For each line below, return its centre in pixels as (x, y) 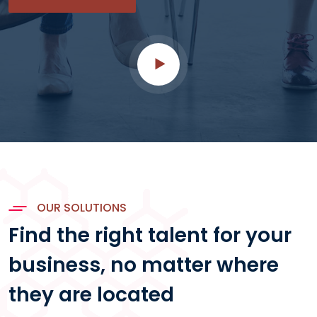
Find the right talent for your (150, 235)
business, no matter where (144, 265)
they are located (91, 294)
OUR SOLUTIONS (80, 207)
